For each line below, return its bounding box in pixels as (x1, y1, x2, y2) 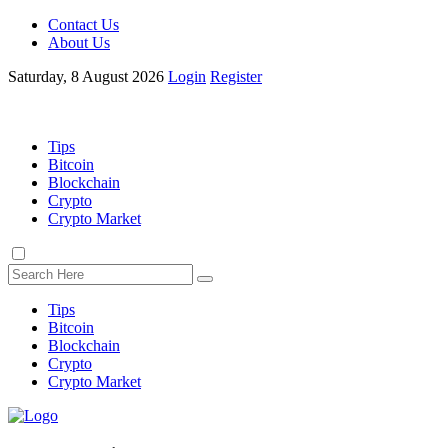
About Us (48, 34, 110, 51)
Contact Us (48, 16, 119, 33)
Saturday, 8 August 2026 (8, 68, 164, 85)
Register (210, 68, 262, 85)
